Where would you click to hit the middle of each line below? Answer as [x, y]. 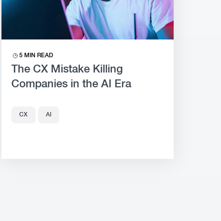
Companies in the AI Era [71, 84]
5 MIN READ [36, 56]
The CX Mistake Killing [67, 70]
